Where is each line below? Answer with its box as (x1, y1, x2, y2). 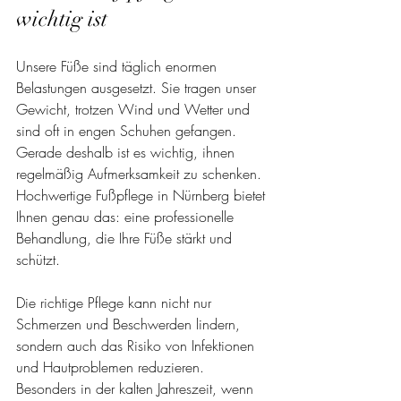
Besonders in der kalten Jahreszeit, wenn (16, 378, 258, 398)
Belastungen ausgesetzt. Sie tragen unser (16, 77, 260, 98)
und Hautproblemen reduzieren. (16, 356, 209, 377)
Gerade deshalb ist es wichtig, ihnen (16, 141, 239, 162)
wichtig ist (16, 4, 107, 32)
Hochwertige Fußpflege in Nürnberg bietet (16, 184, 269, 205)
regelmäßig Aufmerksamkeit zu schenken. (16, 163, 266, 183)
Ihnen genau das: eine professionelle (16, 206, 238, 226)
